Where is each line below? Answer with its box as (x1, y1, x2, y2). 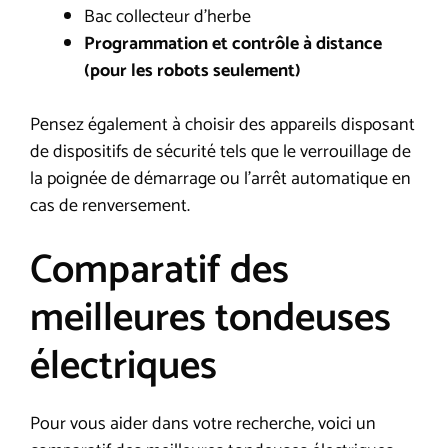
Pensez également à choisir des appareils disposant (30, 109, 415, 140)
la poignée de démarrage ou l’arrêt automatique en (30, 163, 411, 194)
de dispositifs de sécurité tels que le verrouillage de (30, 136, 411, 167)
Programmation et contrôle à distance (84, 28, 382, 59)
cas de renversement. (30, 190, 190, 221)
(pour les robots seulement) (84, 55, 301, 86)
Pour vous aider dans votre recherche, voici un (30, 408, 376, 439)
